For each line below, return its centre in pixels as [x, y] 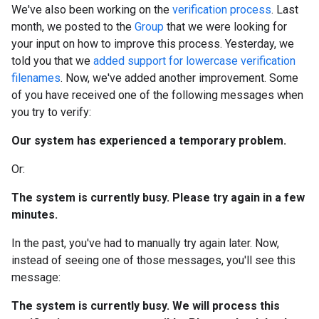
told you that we [52, 61]
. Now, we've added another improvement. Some [179, 78]
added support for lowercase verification [194, 61]
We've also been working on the [92, 10]
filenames [36, 78]
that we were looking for [225, 27]
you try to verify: [51, 112]
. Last [285, 10]
